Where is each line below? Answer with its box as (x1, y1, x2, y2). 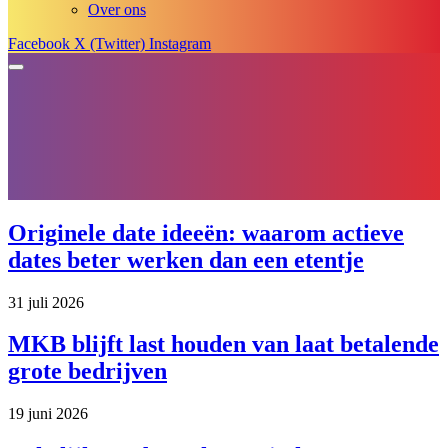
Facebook (8, 34, 70, 52)
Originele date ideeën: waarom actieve (8, 219, 404, 246)
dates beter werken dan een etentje (8, 246, 364, 273)
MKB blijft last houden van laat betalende (8, 331, 439, 358)
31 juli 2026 (8, 293, 84, 311)
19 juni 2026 (8, 405, 88, 423)
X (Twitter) (74, 34, 145, 52)
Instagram (149, 34, 211, 52)
